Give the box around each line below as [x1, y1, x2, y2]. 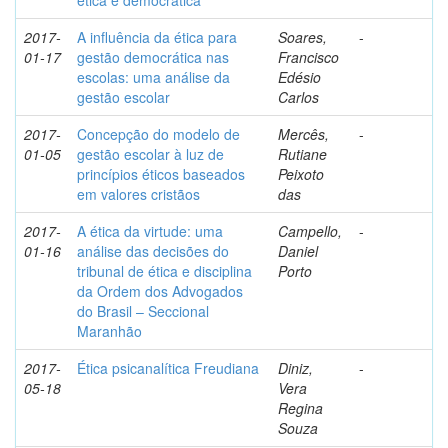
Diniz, [278, 358, 313, 378]
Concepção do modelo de [77, 124, 240, 144]
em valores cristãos [77, 184, 200, 204]
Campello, [278, 221, 342, 241]
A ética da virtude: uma [77, 221, 223, 241]
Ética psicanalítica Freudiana [77, 358, 259, 378]
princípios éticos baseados [77, 164, 245, 184]
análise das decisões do [77, 241, 229, 261]
